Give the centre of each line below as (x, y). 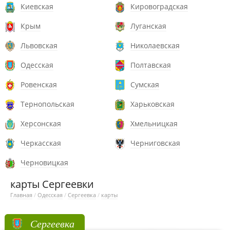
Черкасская (41, 143)
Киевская (37, 6)
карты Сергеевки (52, 184)
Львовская (39, 45)
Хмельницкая (154, 123)
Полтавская (151, 65)
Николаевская (155, 45)
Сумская (145, 84)
